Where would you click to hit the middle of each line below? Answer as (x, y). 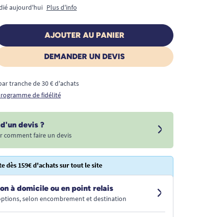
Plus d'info (62, 7)
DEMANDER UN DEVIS (84, 56)
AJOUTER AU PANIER (84, 35)
